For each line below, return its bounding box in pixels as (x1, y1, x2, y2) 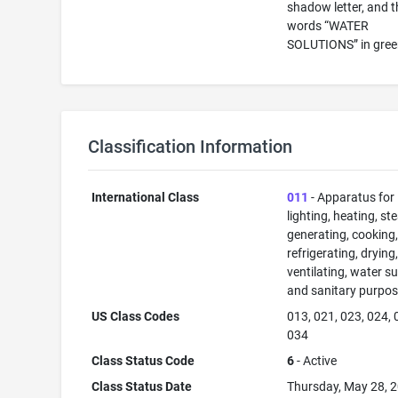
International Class (92, 190, 200, 204)
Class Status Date (92, 379, 193, 394)
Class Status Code (92, 354, 195, 368)
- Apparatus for (308, 190, 395, 204)
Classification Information (87, 136, 292, 157)
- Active (294, 354, 338, 368)
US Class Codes (92, 309, 180, 323)
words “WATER (287, 19, 370, 33)
